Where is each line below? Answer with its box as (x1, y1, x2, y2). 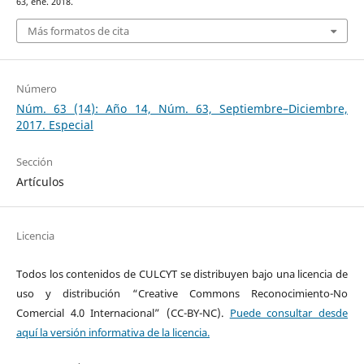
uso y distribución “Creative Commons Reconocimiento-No (15, 286, 349, 301)
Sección (15, 154, 53, 169)
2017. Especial (15, 116, 93, 132)
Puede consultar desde (229, 305, 349, 320)
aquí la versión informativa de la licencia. (15, 325, 210, 340)
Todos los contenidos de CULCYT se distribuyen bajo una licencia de (15, 266, 349, 281)
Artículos (15, 173, 64, 189)
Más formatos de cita (27, 23, 129, 38)
